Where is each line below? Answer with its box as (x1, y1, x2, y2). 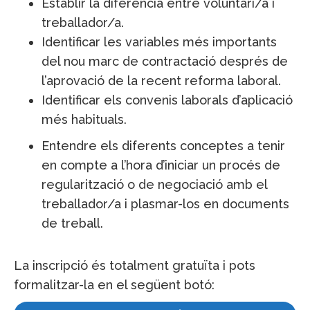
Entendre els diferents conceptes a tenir (42, 138, 285, 153)
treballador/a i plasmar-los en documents (42, 197, 289, 211)
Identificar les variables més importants (42, 35, 277, 49)
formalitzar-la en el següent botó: (14, 277, 215, 292)
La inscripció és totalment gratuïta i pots (14, 258, 255, 273)
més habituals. (42, 112, 127, 127)
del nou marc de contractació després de (42, 54, 288, 69)
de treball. (42, 216, 103, 230)
